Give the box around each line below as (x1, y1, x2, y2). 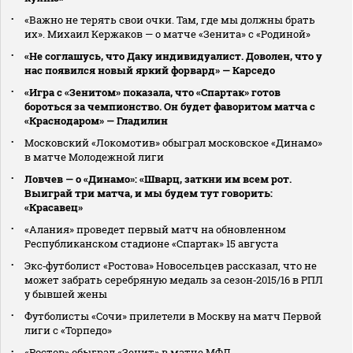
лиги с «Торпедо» (24, 323, 112, 338)
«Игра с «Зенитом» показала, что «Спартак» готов (24, 85, 281, 100)
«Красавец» (24, 200, 83, 215)
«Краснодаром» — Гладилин (24, 113, 168, 128)
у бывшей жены (24, 287, 107, 302)
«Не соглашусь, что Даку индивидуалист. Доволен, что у (24, 49, 322, 64)
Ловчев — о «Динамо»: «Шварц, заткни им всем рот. (24, 172, 292, 187)
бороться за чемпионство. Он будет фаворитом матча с (24, 99, 315, 114)
